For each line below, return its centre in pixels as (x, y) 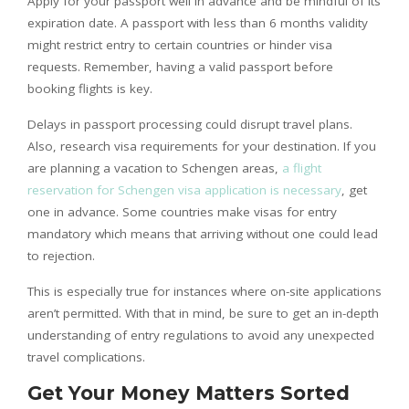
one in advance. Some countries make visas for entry (182, 211)
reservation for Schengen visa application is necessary (184, 189)
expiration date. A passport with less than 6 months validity (198, 22)
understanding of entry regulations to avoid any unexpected (201, 335)
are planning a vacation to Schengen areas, (155, 168)
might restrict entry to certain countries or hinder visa (180, 44)
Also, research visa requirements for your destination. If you (202, 146)
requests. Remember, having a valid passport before (180, 66)
